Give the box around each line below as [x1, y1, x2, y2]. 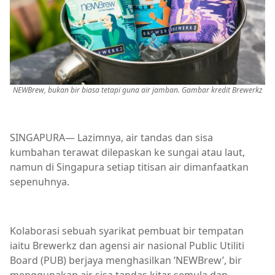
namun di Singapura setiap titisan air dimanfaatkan [10, 160, 249, 174]
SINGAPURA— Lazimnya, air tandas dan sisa [10, 131, 213, 144]
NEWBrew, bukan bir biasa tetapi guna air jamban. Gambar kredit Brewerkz [13, 85, 262, 95]
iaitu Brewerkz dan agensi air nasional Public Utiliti [10, 239, 244, 252]
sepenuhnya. [10, 175, 69, 188]
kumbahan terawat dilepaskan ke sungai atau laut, [10, 145, 245, 159]
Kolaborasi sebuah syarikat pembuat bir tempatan [10, 224, 244, 238]
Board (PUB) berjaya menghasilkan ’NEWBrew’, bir [10, 254, 242, 267]
